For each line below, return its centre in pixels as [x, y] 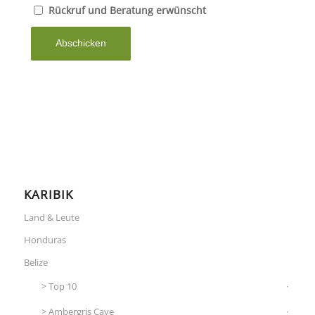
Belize [36, 263]
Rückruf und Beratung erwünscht [127, 11]
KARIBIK [48, 195]
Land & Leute [51, 218]
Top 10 [62, 287]
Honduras [45, 240]
